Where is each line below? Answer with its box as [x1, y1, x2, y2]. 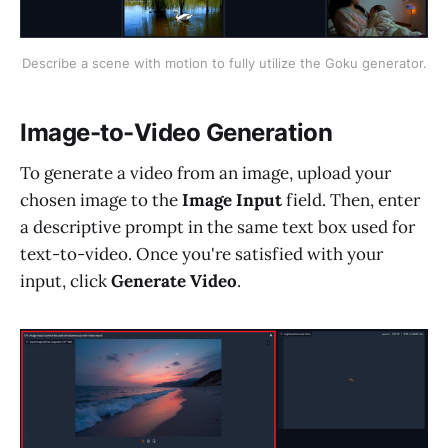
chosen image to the [20, 189, 182, 212]
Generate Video [111, 270, 237, 293]
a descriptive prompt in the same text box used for [20, 216, 415, 239]
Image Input [182, 189, 282, 212]
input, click [20, 270, 111, 293]
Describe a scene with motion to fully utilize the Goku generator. [21, 54, 427, 71]
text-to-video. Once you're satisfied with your [20, 243, 383, 266]
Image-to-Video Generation [20, 118, 333, 148]
